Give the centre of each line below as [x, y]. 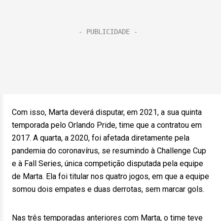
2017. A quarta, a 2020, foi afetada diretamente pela [101, 138]
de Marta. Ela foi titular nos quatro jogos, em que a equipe [110, 176]
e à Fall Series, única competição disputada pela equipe [108, 164]
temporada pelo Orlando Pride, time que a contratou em [107, 125]
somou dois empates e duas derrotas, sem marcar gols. [108, 189]
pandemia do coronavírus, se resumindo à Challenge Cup [109, 151]
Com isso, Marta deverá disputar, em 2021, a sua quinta [107, 112]
